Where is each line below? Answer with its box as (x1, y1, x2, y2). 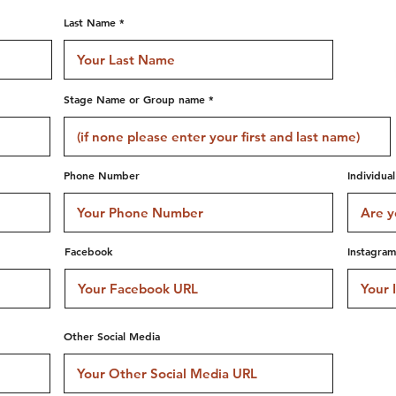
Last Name (64, 15, 116, 29)
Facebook (65, 244, 112, 258)
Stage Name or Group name (64, 92, 205, 106)
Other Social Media (64, 329, 160, 343)
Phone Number (64, 168, 140, 182)
